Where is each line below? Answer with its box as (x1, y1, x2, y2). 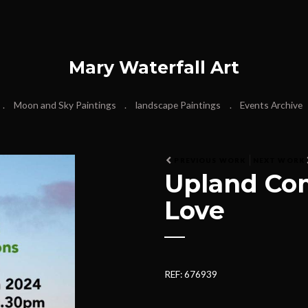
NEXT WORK (252, 155, 305, 164)
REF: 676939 (164, 267, 217, 280)
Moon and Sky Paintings (13, 99, 116, 111)
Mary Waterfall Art (69, 56, 239, 78)
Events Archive (240, 99, 303, 111)
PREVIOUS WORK (174, 155, 246, 164)
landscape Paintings (135, 99, 221, 111)
